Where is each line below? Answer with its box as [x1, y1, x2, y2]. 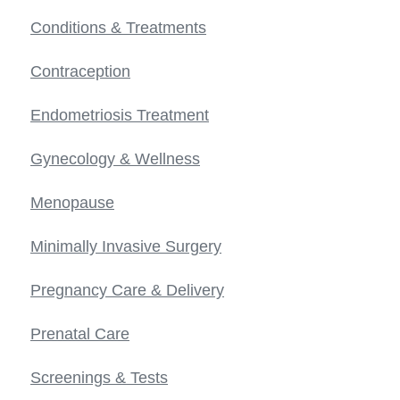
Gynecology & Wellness [30, 149, 200, 168]
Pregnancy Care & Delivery [30, 280, 224, 299]
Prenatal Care [30, 324, 129, 343]
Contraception [30, 62, 130, 80]
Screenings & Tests [30, 368, 168, 387]
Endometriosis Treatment [30, 105, 209, 124]
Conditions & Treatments [30, 18, 206, 37]
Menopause [30, 193, 114, 212]
